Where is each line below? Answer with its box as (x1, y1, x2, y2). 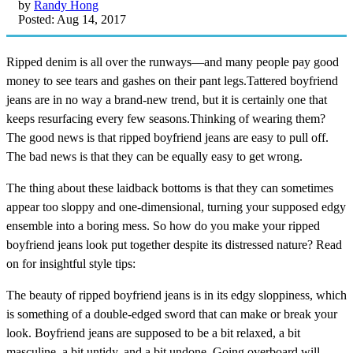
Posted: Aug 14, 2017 (18, 12, 126, 26)
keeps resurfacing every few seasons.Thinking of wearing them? (6, 111, 325, 125)
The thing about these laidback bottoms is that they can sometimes (6, 180, 333, 195)
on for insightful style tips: (6, 256, 136, 270)
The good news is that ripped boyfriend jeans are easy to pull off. (6, 130, 329, 144)
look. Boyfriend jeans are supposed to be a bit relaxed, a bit (6, 325, 300, 340)
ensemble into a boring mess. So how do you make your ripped (6, 218, 320, 232)
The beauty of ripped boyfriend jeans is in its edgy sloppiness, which (6, 288, 347, 302)
